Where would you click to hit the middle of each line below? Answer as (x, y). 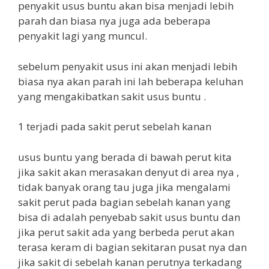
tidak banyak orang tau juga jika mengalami (124, 187)
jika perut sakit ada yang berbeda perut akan (126, 232)
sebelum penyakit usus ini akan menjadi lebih (128, 66)
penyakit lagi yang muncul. (83, 36)
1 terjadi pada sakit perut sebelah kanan (115, 127)
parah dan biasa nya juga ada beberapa (114, 21)
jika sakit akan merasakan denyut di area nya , (128, 172)
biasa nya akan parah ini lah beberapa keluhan (131, 81)
